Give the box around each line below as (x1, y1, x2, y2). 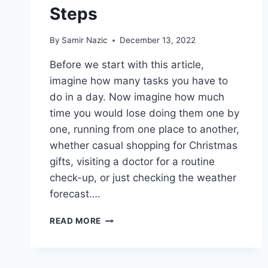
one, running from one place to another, (50, 123, 239, 136)
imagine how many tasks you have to (50, 75, 228, 87)
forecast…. (50, 188, 100, 200)
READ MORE (50, 216, 102, 226)
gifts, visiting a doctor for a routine (50, 156, 215, 168)
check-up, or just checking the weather (50, 172, 236, 184)
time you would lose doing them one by (50, 107, 239, 120)
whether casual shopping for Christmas (50, 139, 237, 152)
